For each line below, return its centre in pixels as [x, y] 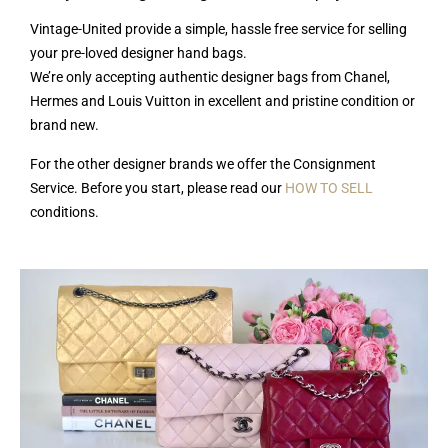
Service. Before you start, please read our [157, 188]
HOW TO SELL [329, 188]
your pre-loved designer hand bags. [138, 53]
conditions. [64, 212]
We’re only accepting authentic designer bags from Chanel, [210, 77]
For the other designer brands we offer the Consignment [203, 164]
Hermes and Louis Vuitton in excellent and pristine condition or [222, 101]
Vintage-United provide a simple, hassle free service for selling [218, 29]
